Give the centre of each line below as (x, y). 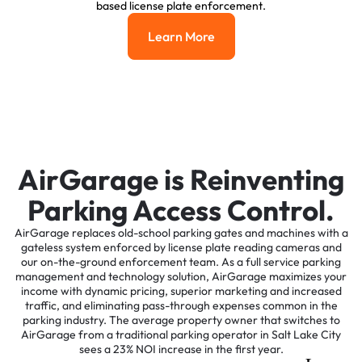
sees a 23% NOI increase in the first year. (181, 349)
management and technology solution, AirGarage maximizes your (181, 276)
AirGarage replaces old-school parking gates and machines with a (181, 232)
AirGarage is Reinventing (181, 179)
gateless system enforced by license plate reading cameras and (181, 247)
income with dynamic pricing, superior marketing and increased (181, 290)
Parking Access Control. (181, 210)
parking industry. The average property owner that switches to (181, 320)
